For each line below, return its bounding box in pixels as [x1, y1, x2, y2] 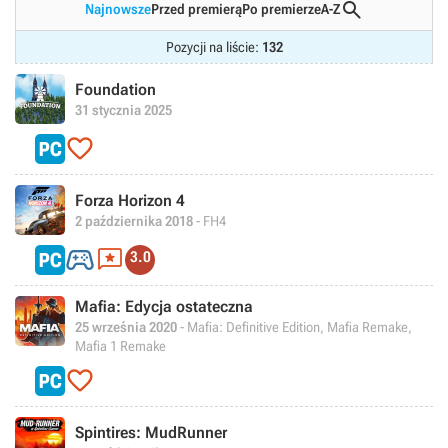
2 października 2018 [75, 212, 193, 229]
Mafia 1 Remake [75, 338, 166, 354]
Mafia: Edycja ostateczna [75, 297, 253, 316]
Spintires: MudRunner [75, 422, 227, 442]
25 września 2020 [75, 319, 177, 335]
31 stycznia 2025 [75, 101, 172, 118]
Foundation [75, 79, 156, 99]
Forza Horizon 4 [75, 190, 185, 210]
